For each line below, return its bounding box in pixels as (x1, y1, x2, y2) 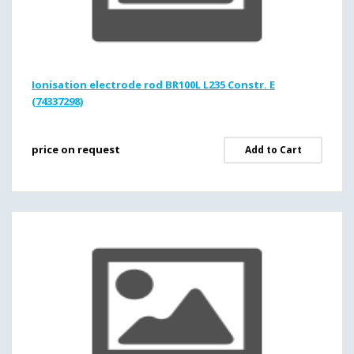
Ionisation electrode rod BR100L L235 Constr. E (32, 77, 275, 92)
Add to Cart (244, 143, 302, 156)
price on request (32, 142, 120, 156)
